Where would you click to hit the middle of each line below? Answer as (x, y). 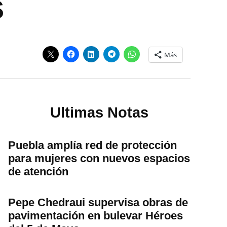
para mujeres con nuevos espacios (99, 158)
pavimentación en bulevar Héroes (96, 215)
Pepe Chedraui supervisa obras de (98, 202)
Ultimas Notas (99, 113)
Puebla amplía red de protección (92, 145)
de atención (38, 171)
